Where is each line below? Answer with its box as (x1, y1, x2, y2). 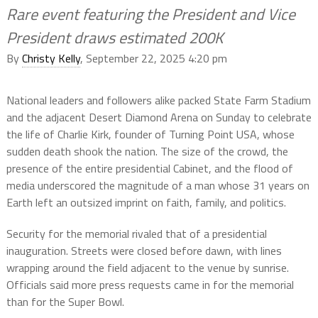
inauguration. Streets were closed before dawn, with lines (6, 242, 282, 259)
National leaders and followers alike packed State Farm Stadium (6, 92, 311, 109)
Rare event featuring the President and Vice (6, 2, 295, 26)
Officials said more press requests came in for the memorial (6, 276, 294, 293)
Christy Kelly (21, 50, 80, 67)
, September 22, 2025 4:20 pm (79, 50, 227, 67)
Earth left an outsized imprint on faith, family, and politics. (6, 194, 286, 211)
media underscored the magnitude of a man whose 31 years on (6, 177, 309, 194)
